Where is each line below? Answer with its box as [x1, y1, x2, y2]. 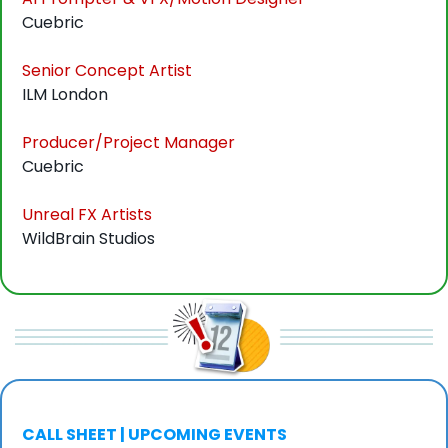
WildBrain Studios [22, 227, 155, 251]
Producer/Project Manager [22, 131, 235, 155]
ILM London [22, 83, 108, 107]
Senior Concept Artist [22, 59, 192, 83]
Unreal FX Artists [22, 203, 152, 227]
